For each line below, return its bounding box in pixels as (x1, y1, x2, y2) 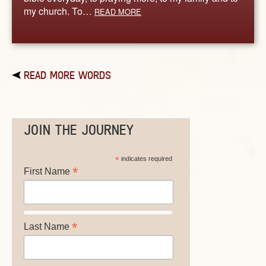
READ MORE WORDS (24, 68, 111, 82)
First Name (24, 166, 72, 177)
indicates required (119, 155, 172, 163)
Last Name (24, 221, 72, 232)
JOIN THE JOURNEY (24, 122, 134, 138)
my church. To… (24, 4, 94, 18)
